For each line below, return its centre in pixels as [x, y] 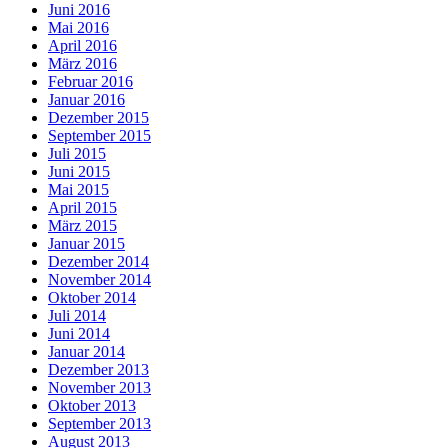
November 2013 [99, 387]
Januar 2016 [86, 99]
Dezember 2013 [98, 369]
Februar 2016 [90, 81]
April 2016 [82, 45]
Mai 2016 [78, 27]
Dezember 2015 [98, 117]
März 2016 [82, 63]
